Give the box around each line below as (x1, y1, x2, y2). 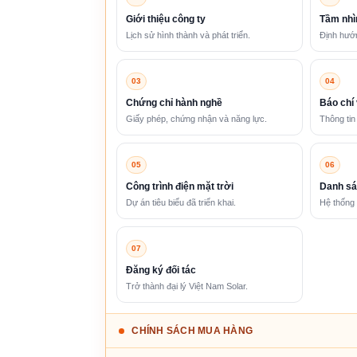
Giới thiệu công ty (126, 13, 206, 25)
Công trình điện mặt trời (126, 180, 234, 192)
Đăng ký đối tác (126, 264, 197, 276)
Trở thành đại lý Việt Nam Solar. (126, 280, 249, 291)
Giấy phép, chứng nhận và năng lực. (126, 113, 268, 124)
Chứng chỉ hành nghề (126, 96, 223, 108)
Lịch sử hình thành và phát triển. (126, 29, 251, 40)
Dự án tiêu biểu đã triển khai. (126, 197, 237, 207)
